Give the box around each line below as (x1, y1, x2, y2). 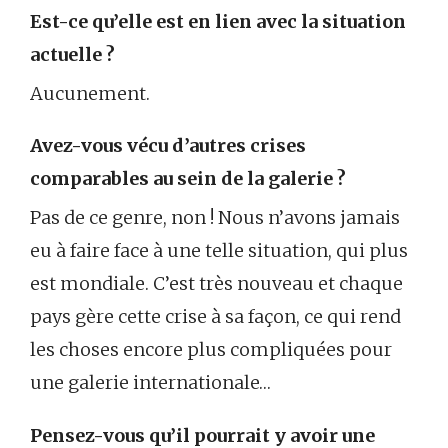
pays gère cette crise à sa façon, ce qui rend (30, 305, 401, 329)
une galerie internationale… (30, 371, 271, 395)
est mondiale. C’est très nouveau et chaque (30, 272, 403, 296)
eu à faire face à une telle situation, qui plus (30, 239, 408, 263)
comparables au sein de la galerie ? (30, 167, 346, 191)
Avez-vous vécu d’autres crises (30, 134, 306, 158)
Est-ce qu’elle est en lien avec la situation (30, 9, 406, 33)
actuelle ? (30, 42, 115, 66)
